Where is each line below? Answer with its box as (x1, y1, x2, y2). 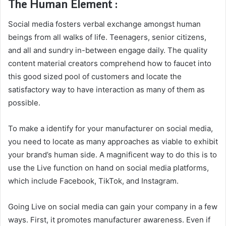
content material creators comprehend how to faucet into (8, 58, 211, 68)
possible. (8, 97, 40, 107)
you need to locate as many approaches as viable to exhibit (8, 136, 218, 146)
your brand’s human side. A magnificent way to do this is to (8, 149, 217, 159)
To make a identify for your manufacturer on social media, (8, 123, 213, 133)
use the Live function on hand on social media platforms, (8, 162, 209, 173)
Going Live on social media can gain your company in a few (8, 201, 217, 211)
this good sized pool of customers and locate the (8, 71, 182, 81)
